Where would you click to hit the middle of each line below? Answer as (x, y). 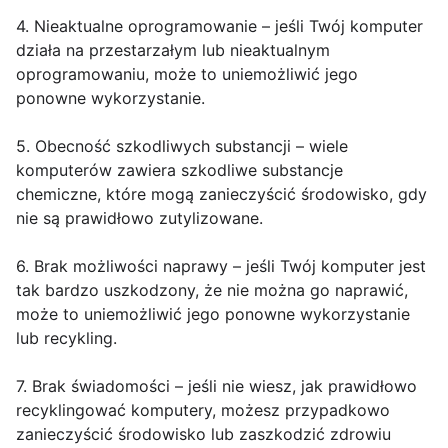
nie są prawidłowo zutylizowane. (139, 218)
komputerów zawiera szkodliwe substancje (179, 170)
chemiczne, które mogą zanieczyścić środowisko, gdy (221, 194)
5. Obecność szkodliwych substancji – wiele (182, 146)
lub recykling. (66, 338)
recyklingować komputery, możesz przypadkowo (203, 410)
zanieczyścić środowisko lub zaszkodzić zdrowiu (203, 434)
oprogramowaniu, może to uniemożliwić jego (187, 74)
